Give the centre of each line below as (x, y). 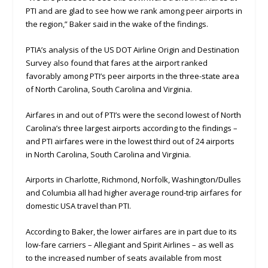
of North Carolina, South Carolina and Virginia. (109, 89)
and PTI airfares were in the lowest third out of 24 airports (130, 141)
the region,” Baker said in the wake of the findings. (117, 24)
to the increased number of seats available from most (123, 258)
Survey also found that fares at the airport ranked (116, 63)
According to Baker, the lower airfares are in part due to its (131, 232)
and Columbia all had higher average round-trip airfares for (133, 193)
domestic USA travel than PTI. (78, 206)
